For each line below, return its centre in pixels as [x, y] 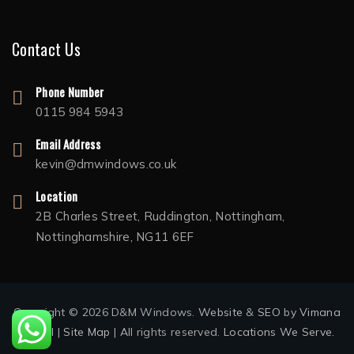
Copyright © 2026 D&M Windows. [106, 312]
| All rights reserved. [167, 332]
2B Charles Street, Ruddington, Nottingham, [160, 216]
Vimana [320, 312]
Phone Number [70, 92]
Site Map [87, 332]
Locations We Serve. [279, 332]
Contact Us [46, 49]
